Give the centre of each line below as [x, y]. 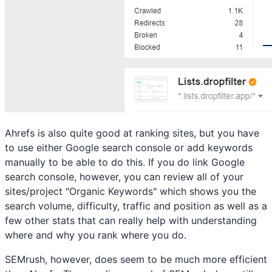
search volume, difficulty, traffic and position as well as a [136, 206]
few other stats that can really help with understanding [131, 220]
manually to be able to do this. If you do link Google [125, 162]
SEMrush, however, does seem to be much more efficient [136, 259]
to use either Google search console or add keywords [129, 147]
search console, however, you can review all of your [124, 176]
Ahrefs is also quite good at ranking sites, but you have [132, 133]
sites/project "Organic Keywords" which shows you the [131, 191]
